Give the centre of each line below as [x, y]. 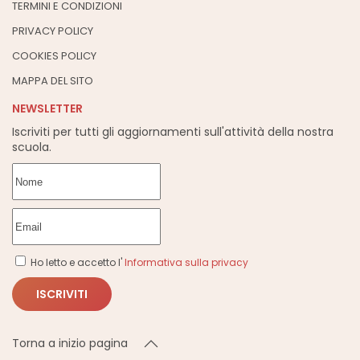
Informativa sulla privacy [186, 263]
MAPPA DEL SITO [53, 81]
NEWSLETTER [47, 109]
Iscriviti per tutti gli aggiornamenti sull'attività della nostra [173, 132]
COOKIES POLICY [54, 56]
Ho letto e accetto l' [76, 263]
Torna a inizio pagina [70, 343]
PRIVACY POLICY [53, 31]
